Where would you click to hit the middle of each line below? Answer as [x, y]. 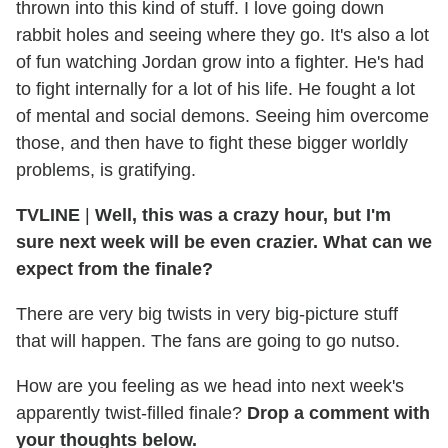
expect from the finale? [114, 269]
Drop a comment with [338, 413]
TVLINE [48, 215]
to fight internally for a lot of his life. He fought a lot [215, 89]
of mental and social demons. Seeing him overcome [222, 116]
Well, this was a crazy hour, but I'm [243, 215]
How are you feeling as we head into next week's [210, 386]
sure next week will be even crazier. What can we [224, 242]
